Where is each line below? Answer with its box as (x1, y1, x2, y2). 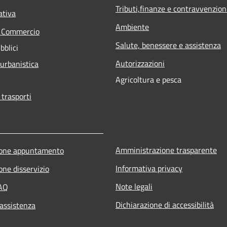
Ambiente (116, 20, 149, 33)
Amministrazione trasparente (116, 143, 217, 156)
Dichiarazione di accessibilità (116, 198, 214, 211)
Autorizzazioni (116, 57, 165, 69)
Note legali (116, 180, 153, 193)
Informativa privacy (116, 162, 182, 174)
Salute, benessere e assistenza (116, 39, 221, 51)
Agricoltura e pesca (116, 73, 181, 86)
